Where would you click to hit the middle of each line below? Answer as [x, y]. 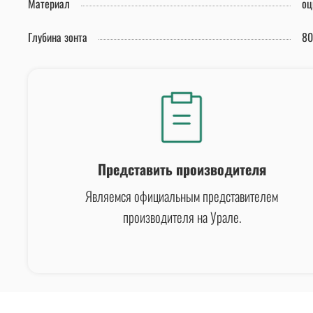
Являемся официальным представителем [182, 195]
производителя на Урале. [182, 216]
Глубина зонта [58, 37]
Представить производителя [182, 169]
